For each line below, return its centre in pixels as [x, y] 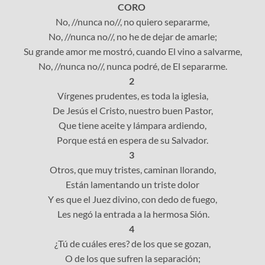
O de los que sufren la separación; [132, 258]
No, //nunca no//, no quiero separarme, [132, 21]
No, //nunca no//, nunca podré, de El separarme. [132, 66]
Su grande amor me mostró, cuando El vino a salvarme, [132, 51]
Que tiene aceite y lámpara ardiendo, [132, 125]
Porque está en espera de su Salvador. [132, 140]
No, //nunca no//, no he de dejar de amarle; [132, 36]
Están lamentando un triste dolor [132, 184]
